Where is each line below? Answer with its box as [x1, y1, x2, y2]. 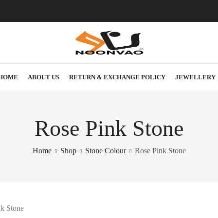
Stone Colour [85, 146, 126, 155]
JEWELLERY [175, 73, 216, 81]
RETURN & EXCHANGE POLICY [69, 73, 165, 81]
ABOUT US [27, 73, 59, 81]
